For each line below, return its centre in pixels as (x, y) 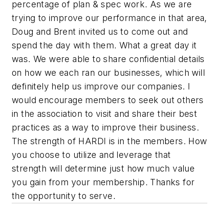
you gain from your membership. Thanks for (103, 182)
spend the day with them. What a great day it (104, 45)
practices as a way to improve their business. (105, 128)
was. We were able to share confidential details (108, 59)
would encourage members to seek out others (108, 100)
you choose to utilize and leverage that (91, 155)
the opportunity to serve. (64, 196)
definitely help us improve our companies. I (101, 87)
